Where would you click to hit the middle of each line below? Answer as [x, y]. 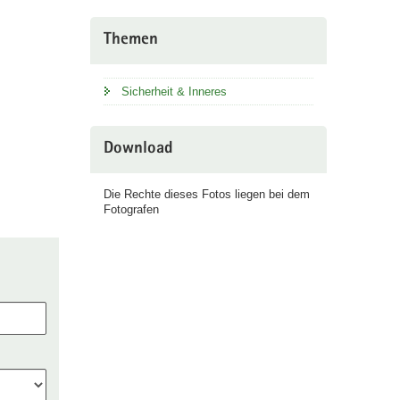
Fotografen [131, 210]
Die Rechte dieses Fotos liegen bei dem [206, 195]
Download [138, 150]
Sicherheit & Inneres [174, 92]
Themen [130, 41]
